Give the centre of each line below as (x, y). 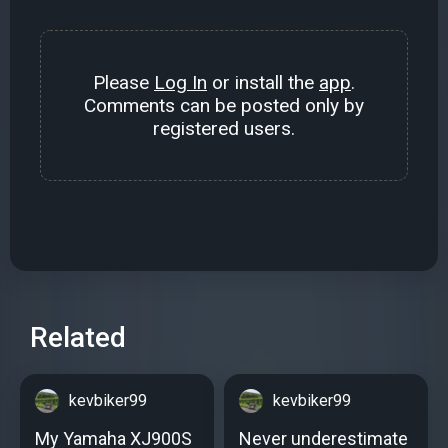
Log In (180, 82)
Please (123, 82)
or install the (263, 82)
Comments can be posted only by (224, 105)
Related (78, 337)
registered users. (224, 128)
